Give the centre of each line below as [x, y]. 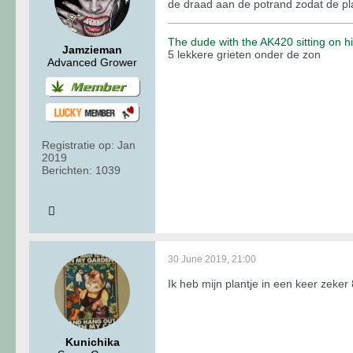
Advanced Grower [92, 62]
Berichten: [67, 171]
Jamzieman [92, 49]
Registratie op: [78, 145]
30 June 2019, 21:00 [212, 260]
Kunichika [92, 342]
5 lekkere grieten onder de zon [244, 54]
